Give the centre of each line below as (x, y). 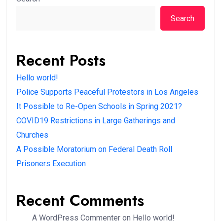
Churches (32, 135)
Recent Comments (80, 201)
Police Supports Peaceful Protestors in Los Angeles (107, 92)
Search (183, 18)
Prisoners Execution (51, 164)
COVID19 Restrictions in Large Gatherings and (96, 121)
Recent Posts (61, 60)
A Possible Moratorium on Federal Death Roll (94, 149)
